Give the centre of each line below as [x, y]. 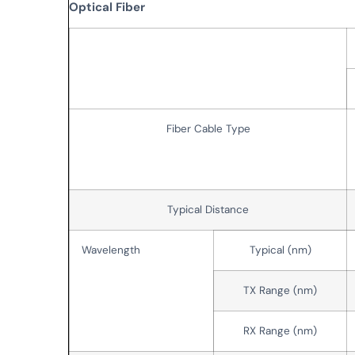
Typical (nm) [280, 250]
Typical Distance [208, 209]
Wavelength [111, 250]
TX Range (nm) [281, 290]
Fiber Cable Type [208, 128]
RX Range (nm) [281, 330]
